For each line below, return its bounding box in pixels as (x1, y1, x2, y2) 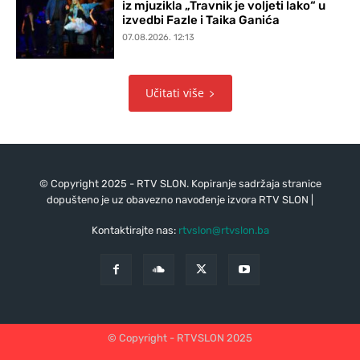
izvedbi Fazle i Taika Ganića (122, 12, 280, 27)
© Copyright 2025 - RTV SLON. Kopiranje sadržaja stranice (39, 178, 321, 190)
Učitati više (145, 85, 204, 101)
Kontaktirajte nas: (91, 224, 178, 237)
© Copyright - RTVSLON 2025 (108, 331, 252, 344)
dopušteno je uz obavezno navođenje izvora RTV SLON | (47, 194, 313, 207)
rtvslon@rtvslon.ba (178, 224, 269, 237)
